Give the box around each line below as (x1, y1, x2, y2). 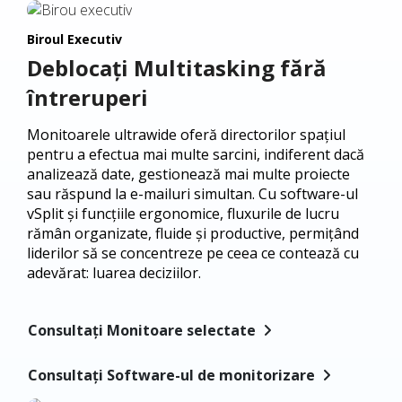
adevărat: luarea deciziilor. (27, 262, 201, 283)
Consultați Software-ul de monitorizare (28, 365, 315, 386)
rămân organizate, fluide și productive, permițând (27, 223, 359, 243)
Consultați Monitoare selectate (28, 319, 256, 340)
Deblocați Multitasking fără (27, 52, 327, 83)
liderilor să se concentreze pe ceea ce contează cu (27, 242, 359, 263)
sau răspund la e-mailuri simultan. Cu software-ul (27, 183, 358, 204)
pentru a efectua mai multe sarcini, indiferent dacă (27, 144, 364, 164)
